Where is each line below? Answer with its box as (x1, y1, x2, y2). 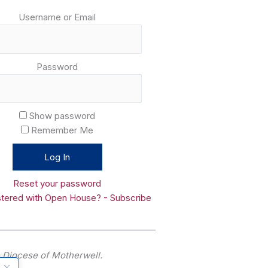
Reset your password (13, 178, 102, 189)
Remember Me (31, 124, 94, 136)
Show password (29, 110, 96, 121)
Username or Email (19, 11, 96, 23)
